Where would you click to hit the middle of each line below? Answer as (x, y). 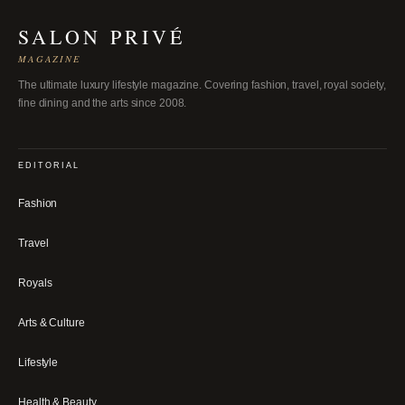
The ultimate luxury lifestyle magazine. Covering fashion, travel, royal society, (202, 85)
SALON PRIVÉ (102, 36)
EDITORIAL (49, 166)
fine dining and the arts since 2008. (103, 104)
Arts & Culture (52, 322)
